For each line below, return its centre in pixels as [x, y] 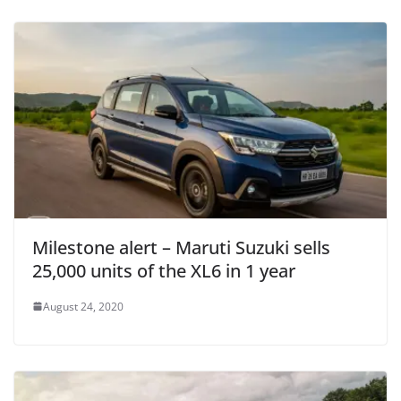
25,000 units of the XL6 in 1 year [164, 270]
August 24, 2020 [83, 306]
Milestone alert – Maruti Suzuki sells [181, 247]
